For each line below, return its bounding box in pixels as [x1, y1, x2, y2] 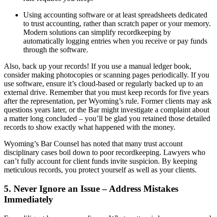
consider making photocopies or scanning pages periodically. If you [4, 71, 209, 79]
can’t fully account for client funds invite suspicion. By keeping [4, 157, 197, 166]
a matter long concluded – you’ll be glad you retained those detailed [4, 114, 210, 123]
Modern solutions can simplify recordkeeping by [23, 28, 171, 37]
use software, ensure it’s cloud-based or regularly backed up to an [4, 79, 203, 88]
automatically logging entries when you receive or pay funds [23, 37, 207, 46]
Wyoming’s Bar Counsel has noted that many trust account [4, 139, 183, 148]
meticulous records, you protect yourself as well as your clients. [4, 166, 197, 174]
